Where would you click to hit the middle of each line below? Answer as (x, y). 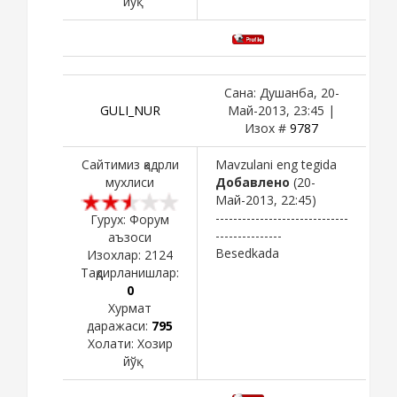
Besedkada (247, 253)
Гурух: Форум (130, 219)
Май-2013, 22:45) (266, 199)
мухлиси (130, 182)
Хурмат (130, 307)
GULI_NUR (130, 110)
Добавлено (253, 182)
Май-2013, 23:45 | (281, 110)
